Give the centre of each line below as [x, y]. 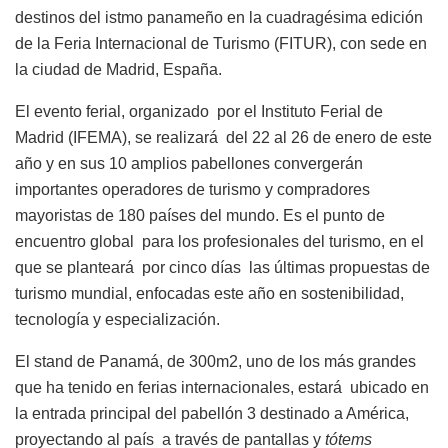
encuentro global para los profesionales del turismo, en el [219, 241]
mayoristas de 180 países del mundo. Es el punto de [200, 215]
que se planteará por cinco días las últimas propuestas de [222, 267]
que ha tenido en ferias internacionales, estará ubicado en [222, 387]
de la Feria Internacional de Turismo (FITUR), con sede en [221, 43]
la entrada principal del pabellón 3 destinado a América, [212, 413]
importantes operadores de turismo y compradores [192, 189]
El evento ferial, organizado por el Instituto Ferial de [199, 111]
